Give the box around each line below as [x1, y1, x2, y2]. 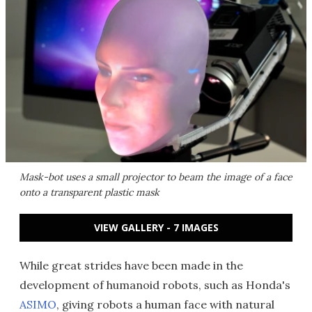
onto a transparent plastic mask [19, 186, 159, 198]
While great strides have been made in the [19, 258, 243, 272]
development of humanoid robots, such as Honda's [19, 278, 290, 292]
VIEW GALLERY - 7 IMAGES [93, 221, 219, 234]
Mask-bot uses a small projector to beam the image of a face [19, 171, 292, 183]
